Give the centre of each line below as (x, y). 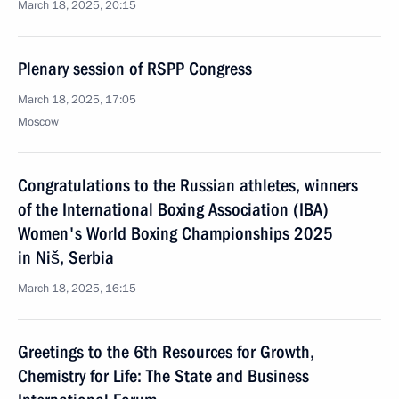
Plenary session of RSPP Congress (135, 69)
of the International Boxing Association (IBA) (173, 209)
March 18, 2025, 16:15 (77, 289)
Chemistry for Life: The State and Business (163, 376)
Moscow (38, 122)
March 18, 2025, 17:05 (77, 100)
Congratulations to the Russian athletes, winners (188, 185)
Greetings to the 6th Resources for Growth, (166, 352)
